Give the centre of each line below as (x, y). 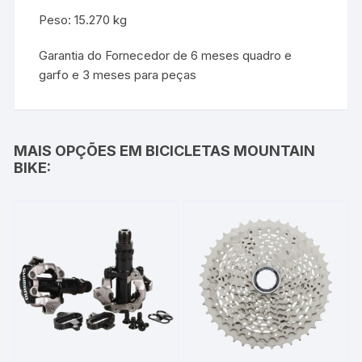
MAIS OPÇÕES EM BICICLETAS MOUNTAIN (165, 151)
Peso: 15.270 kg (83, 20)
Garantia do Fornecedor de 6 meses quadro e (166, 56)
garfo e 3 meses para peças (118, 75)
